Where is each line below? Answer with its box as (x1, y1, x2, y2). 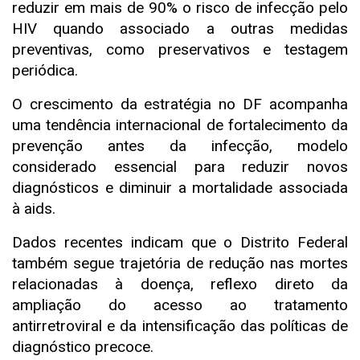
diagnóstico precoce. (12, 337, 153, 356)
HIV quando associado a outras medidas (12, 18, 348, 38)
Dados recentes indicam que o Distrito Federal (12, 232, 348, 252)
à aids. (12, 198, 55, 218)
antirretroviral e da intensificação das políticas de (12, 316, 348, 335)
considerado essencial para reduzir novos (12, 157, 348, 176)
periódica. (12, 60, 78, 80)
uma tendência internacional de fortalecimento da (12, 115, 348, 134)
